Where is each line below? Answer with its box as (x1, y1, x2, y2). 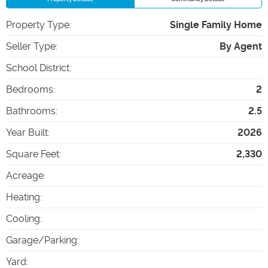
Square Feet (6, 148, 59, 160)
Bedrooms (6, 83, 53, 95)
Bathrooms (6, 105, 56, 117)
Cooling (6, 212, 40, 224)
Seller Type (6, 40, 56, 52)
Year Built (6, 126, 48, 138)
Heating (6, 191, 40, 203)
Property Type (6, 19, 69, 31)
